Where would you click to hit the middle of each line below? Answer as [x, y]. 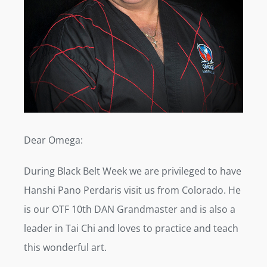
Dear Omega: [53, 140]
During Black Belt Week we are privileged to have [133, 171]
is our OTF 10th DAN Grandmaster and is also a [130, 209]
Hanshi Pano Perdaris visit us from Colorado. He [132, 190]
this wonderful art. [65, 247]
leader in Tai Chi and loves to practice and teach [131, 228]
